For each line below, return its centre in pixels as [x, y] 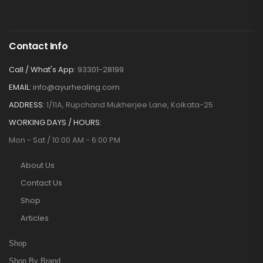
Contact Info [38, 46]
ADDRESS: [27, 104]
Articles [35, 218]
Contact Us [41, 183]
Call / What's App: [42, 69]
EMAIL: [20, 87]
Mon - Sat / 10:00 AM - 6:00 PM [65, 140]
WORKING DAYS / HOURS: [55, 122]
